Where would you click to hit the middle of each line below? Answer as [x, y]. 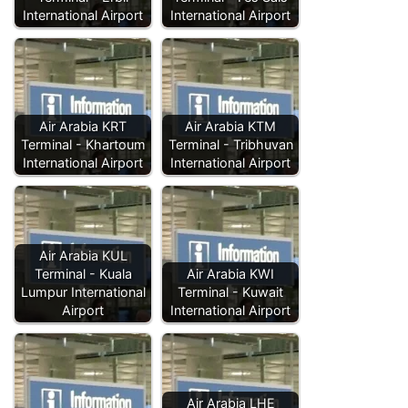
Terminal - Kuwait [230, 292]
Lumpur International [83, 292]
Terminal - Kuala [83, 274]
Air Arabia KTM [230, 127]
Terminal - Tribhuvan [230, 145]
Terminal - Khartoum [83, 145]
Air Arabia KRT [83, 127]
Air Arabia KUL [83, 256]
